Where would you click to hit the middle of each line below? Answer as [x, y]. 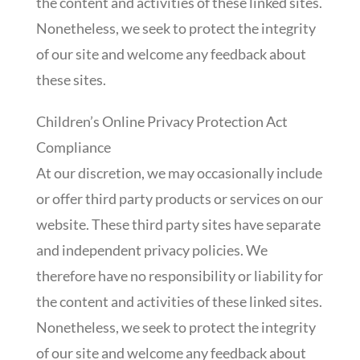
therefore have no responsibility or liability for [179, 275]
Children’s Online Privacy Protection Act [162, 121]
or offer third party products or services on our [179, 198]
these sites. [71, 79]
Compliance [73, 147]
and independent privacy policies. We [151, 250]
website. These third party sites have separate [178, 224]
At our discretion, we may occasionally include [179, 172]
